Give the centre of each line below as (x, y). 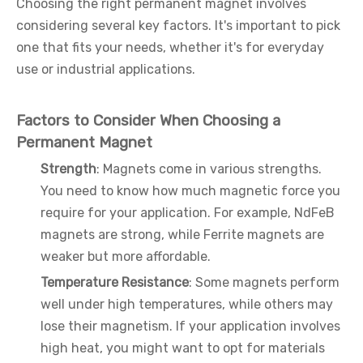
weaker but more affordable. (126, 256)
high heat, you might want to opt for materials (183, 348)
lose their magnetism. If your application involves (190, 326)
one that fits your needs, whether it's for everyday (170, 47)
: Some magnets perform (264, 282)
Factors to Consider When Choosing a (148, 121)
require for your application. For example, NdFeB (188, 213)
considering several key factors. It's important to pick (178, 26)
